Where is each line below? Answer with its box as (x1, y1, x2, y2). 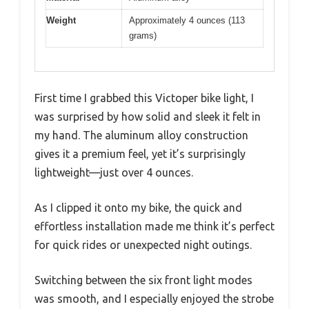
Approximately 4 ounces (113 (129, 14, 245, 26)
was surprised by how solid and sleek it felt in (34, 110, 261, 123)
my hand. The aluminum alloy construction (34, 129, 248, 142)
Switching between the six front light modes (34, 274, 252, 287)
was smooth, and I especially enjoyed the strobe (34, 292, 274, 306)
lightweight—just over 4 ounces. (34, 166, 193, 179)
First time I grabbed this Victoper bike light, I (34, 92, 254, 105)
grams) (129, 30, 157, 41)
